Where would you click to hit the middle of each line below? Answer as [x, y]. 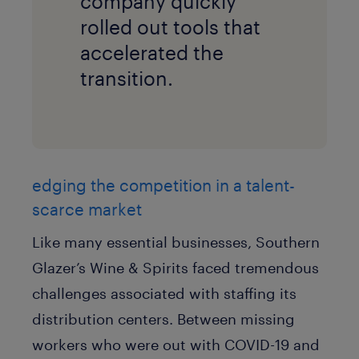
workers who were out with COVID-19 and [176, 345]
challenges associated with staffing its [164, 293]
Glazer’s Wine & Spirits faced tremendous [175, 268]
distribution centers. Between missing [163, 319]
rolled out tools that [170, 26]
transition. [129, 78]
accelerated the [152, 52]
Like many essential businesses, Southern [176, 242]
